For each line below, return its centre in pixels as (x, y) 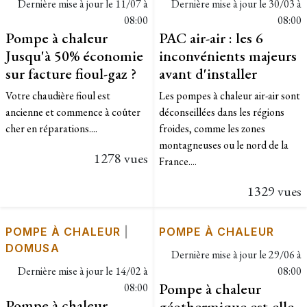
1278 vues (121, 158)
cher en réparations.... (51, 128)
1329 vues (274, 191)
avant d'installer (208, 73)
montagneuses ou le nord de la (224, 145)
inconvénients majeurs (228, 55)
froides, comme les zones (212, 128)
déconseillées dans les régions (222, 112)
